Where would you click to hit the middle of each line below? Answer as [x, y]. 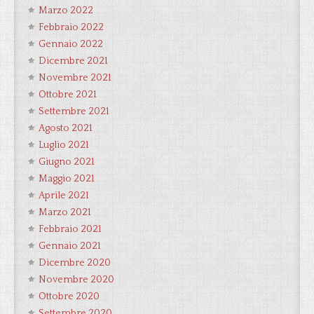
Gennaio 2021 [70, 246]
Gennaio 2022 [71, 44]
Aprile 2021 [64, 196]
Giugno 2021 [67, 162]
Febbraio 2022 [71, 27]
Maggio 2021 [67, 179]
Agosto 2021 [66, 128]
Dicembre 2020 [75, 263]
